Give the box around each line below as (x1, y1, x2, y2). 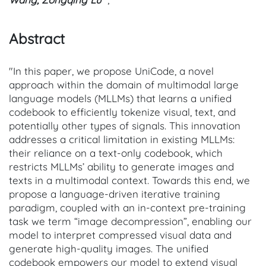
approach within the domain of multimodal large (9, 78, 239, 91)
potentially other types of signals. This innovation (9, 119, 240, 132)
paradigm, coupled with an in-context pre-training (9, 201, 246, 214)
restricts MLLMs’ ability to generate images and (9, 160, 234, 173)
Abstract (9, 29, 65, 47)
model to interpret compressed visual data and (9, 228, 232, 241)
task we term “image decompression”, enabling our (9, 214, 252, 227)
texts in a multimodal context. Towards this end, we (9, 173, 250, 186)
